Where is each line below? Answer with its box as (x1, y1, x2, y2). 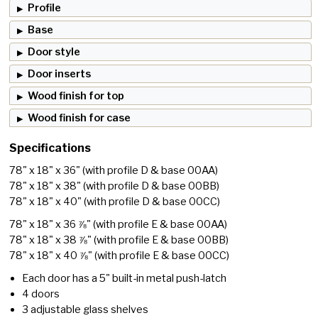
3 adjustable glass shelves (22, 303, 149, 317)
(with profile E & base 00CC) (94, 249, 230, 263)
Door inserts (28, 67, 92, 81)
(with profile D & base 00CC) (84, 195, 221, 209)
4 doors (22, 287, 60, 301)
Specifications (9, 141, 92, 155)
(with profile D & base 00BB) (83, 180, 220, 193)
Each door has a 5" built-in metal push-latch (22, 272, 227, 285)
